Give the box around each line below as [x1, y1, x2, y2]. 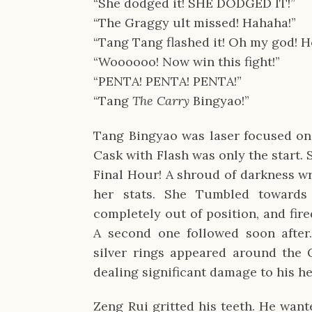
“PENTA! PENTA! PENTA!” [93, 73, 242, 90]
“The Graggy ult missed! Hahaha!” [93, 15, 297, 31]
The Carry [132, 93, 194, 109]
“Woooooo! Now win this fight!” [93, 54, 281, 70]
